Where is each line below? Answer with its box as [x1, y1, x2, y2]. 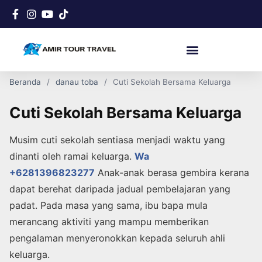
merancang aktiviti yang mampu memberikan [9, 216, 209, 227]
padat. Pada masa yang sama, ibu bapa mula [9, 199, 208, 211]
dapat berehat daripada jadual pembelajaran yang [9, 183, 230, 195]
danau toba [56, 77, 98, 87]
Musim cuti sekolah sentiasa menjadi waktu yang [9, 134, 225, 146]
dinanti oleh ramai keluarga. [9, 150, 135, 162]
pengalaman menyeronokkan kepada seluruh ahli [9, 232, 225, 244]
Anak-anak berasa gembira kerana [95, 167, 249, 178]
